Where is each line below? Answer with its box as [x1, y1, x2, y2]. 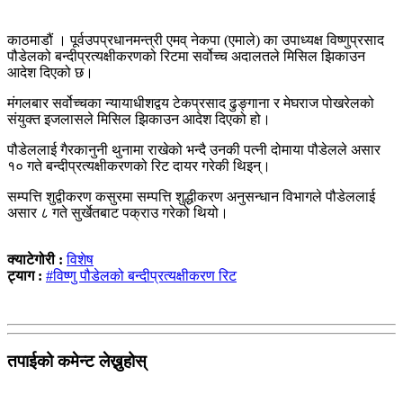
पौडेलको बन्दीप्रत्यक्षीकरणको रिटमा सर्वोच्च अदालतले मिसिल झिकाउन [7, 48, 365, 64]
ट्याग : [7, 267, 42, 283]
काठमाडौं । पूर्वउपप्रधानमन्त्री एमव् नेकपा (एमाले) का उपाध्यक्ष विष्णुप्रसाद [7, 31, 384, 48]
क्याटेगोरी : [7, 251, 67, 267]
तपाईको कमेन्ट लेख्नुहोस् [7, 351, 147, 371]
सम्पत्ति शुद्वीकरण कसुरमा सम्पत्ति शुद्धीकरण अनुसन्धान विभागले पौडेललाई [7, 188, 375, 204]
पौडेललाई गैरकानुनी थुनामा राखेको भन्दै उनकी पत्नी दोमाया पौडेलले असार [7, 141, 381, 157]
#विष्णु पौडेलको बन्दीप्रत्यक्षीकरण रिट [46, 267, 237, 283]
